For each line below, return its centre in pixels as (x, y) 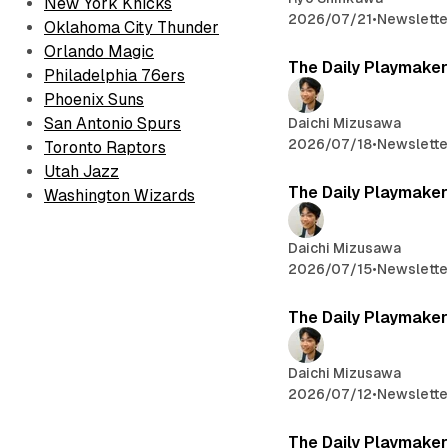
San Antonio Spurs (112, 123)
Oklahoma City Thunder (131, 27)
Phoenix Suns (94, 99)
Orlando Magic (99, 51)
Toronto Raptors (105, 147)
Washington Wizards (119, 195)
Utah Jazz (81, 171)
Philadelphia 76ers (114, 75)
